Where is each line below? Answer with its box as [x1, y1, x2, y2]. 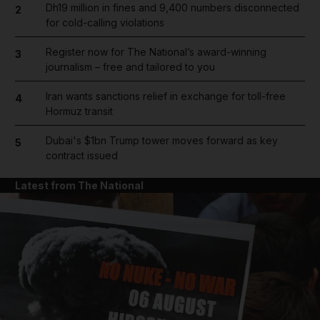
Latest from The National [15, 179, 144, 191]
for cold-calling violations [45, 16, 164, 29]
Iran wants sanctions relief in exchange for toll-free [45, 89, 286, 102]
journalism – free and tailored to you [45, 60, 215, 73]
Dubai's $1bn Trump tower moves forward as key [45, 134, 278, 146]
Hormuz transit [45, 104, 113, 117]
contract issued [45, 149, 118, 161]
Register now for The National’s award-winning [45, 45, 266, 58]
